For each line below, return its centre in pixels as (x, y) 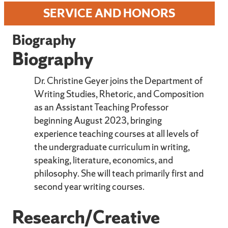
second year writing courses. (90, 186)
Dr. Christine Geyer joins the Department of (119, 80)
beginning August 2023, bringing (98, 120)
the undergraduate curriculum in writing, (112, 147)
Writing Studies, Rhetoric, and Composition (119, 94)
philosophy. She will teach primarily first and (119, 173)
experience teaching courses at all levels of (117, 133)
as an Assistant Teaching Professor (102, 107)
